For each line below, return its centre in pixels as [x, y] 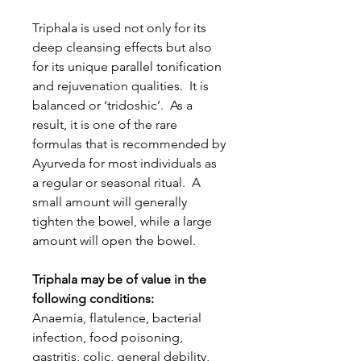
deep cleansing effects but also [122, 47]
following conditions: [93, 299]
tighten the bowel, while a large [122, 221]
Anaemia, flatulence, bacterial [117, 318]
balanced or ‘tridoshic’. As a [112, 105]
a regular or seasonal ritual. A [116, 183]
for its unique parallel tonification [127, 66]
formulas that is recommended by [129, 144]
